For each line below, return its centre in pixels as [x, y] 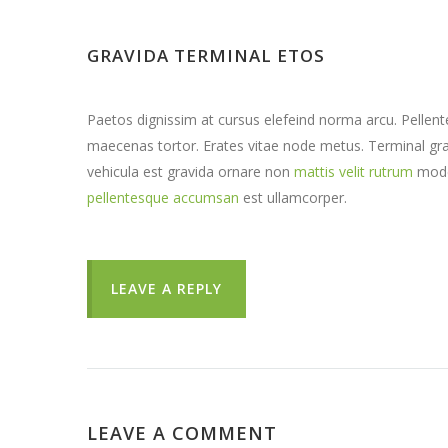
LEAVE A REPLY [166, 288]
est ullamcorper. [293, 197]
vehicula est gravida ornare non [190, 171]
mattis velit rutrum [353, 171]
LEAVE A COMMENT [182, 433]
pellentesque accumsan [163, 197]
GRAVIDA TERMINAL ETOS [206, 55]
